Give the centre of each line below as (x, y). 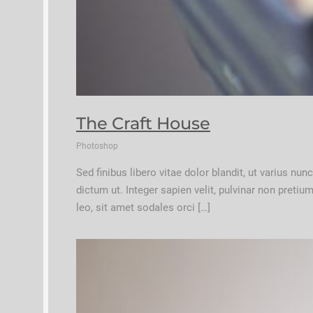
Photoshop (97, 146)
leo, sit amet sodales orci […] (143, 208)
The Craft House (143, 124)
